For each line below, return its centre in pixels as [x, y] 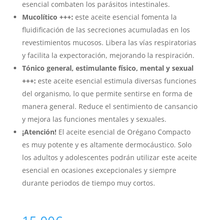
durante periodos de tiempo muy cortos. [88, 183]
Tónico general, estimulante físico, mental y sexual [108, 68]
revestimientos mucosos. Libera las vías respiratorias [109, 43]
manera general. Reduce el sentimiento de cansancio [110, 107]
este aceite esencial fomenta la [126, 17]
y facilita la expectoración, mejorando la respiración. [108, 55]
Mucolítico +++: [48, 17]
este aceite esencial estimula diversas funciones [117, 81]
